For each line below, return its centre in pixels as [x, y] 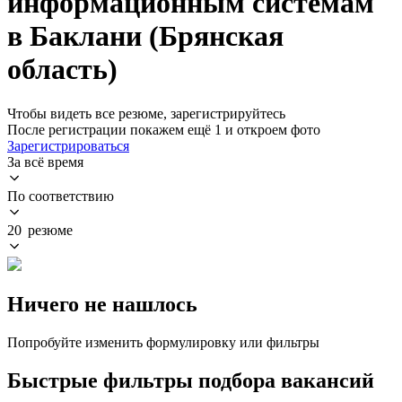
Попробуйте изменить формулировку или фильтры [163, 342]
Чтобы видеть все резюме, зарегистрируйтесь [146, 113]
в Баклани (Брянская [145, 36]
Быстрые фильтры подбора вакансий [191, 380]
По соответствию [61, 196]
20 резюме [40, 230]
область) [62, 70]
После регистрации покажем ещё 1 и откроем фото [164, 129]
